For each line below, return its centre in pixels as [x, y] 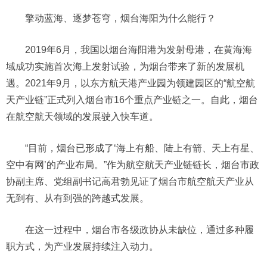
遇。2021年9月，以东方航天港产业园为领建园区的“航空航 [131, 83]
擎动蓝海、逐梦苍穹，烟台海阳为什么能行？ [120, 18]
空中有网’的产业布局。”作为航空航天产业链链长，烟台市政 [133, 165]
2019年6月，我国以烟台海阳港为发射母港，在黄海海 [139, 50]
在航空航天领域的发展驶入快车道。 [82, 117]
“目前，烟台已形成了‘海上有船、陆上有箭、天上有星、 [142, 148]
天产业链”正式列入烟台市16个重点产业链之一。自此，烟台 [132, 100]
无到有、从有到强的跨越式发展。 [77, 198]
